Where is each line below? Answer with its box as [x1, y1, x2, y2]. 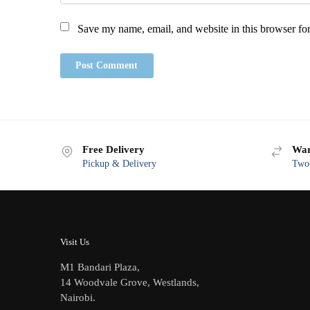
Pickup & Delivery [82, 158, 156, 169]
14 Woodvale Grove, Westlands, [60, 276, 199, 288]
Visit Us [60, 236, 89, 247]
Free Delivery [82, 143, 145, 155]
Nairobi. [60, 291, 95, 303]
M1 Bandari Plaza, [60, 261, 140, 273]
